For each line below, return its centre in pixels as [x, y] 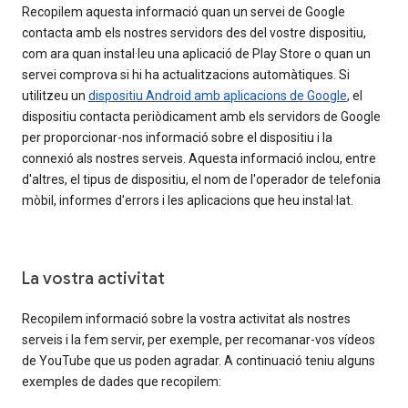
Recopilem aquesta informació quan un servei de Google [184, 12]
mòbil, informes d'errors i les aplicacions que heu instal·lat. [188, 201]
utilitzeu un [55, 96]
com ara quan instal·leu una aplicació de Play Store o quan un [196, 54]
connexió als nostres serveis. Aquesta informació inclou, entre [199, 159]
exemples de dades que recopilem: [122, 382]
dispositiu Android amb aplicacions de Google [218, 96]
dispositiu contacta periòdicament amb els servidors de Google [201, 117]
